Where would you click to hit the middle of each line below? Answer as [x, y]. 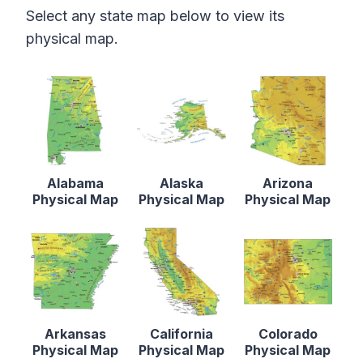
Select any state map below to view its [155, 16]
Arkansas [75, 333]
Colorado [288, 333]
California [181, 333]
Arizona [288, 183]
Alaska [181, 183]
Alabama [75, 183]
